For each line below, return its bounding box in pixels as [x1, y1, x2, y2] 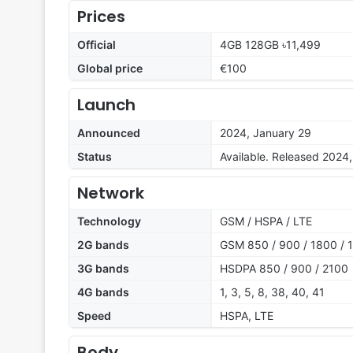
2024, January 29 [220, 126, 311, 140]
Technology [77, 214, 141, 229]
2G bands [77, 238, 129, 252]
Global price [77, 61, 143, 76]
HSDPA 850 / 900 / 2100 [220, 262, 348, 276]
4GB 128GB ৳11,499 [220, 38, 321, 52]
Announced [77, 126, 140, 140]
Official [77, 38, 116, 52]
